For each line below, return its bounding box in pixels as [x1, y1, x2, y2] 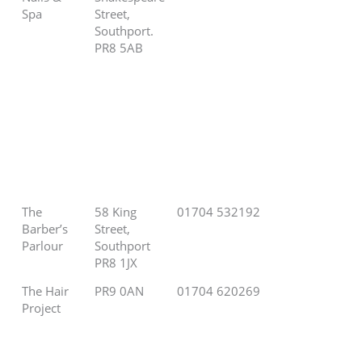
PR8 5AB [95, 40, 144, 57]
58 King [95, 204, 137, 221]
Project [22, 300, 61, 317]
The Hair [22, 283, 69, 300]
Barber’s [22, 221, 69, 238]
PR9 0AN [95, 283, 145, 300]
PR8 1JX [95, 255, 138, 271]
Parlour [22, 238, 64, 255]
